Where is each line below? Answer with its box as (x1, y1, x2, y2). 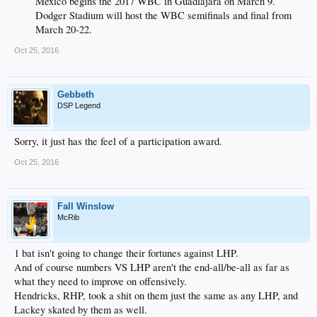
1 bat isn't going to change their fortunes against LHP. (14, 246, 238, 260)
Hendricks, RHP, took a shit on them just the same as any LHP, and (14, 288, 298, 302)
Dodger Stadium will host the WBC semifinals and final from (35, 8, 292, 22)
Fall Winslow (57, 200, 114, 212)
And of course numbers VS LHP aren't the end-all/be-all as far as (14, 260, 289, 274)
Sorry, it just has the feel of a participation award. (14, 134, 222, 148)
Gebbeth (57, 88, 94, 100)
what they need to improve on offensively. (14, 274, 187, 288)
